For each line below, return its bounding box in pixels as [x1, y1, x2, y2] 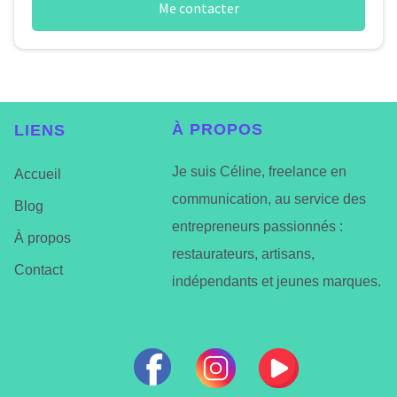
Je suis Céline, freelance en [171, 164, 346, 180]
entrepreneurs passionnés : [171, 219, 343, 235]
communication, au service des [171, 191, 366, 207]
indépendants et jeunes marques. [171, 274, 381, 290]
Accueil [14, 167, 61, 183]
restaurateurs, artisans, [171, 246, 315, 262]
